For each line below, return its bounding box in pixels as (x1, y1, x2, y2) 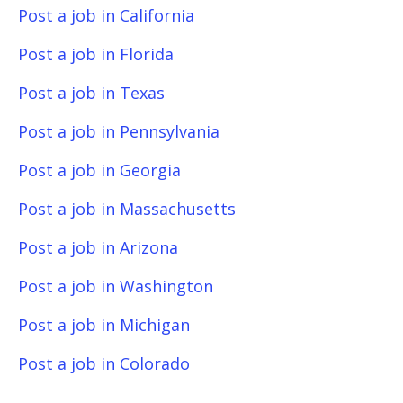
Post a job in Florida (18, 43, 174, 65)
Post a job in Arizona (18, 237, 178, 258)
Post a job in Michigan (18, 314, 190, 336)
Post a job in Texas (18, 82, 165, 103)
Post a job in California (18, 4, 194, 26)
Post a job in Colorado (18, 353, 190, 374)
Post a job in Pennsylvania (18, 121, 219, 142)
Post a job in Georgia (18, 159, 181, 181)
